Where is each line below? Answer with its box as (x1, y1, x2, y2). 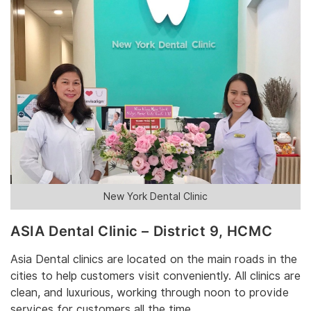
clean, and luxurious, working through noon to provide (10, 285, 289, 299)
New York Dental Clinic (103, 191, 208, 203)
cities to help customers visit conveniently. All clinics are (10, 269, 301, 283)
